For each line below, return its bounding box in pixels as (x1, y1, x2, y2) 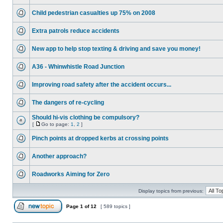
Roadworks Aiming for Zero (32, 171, 110, 178)
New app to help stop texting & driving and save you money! (32, 45, 201, 52)
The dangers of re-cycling (32, 99, 104, 106)
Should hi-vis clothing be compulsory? (32, 114, 139, 121)
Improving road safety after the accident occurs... (32, 81, 171, 88)
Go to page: (41, 121, 71, 127)
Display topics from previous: (138, 188, 204, 194)
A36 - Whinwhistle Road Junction (32, 63, 124, 70)
